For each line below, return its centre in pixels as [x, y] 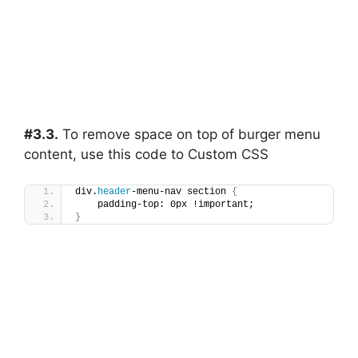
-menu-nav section [181, 192]
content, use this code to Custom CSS [146, 154]
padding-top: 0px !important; [165, 205]
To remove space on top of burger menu [189, 134]
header [114, 192]
